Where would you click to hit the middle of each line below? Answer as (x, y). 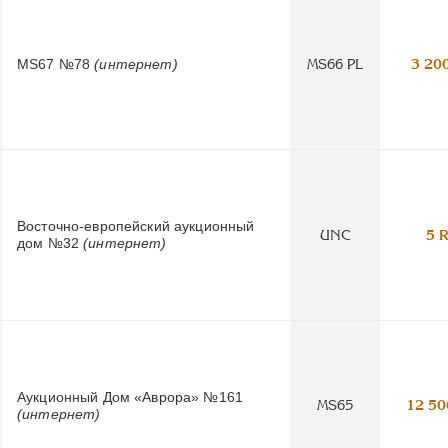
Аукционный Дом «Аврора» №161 (130, 396)
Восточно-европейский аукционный (136, 226)
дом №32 (50, 243)
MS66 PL (335, 64)
